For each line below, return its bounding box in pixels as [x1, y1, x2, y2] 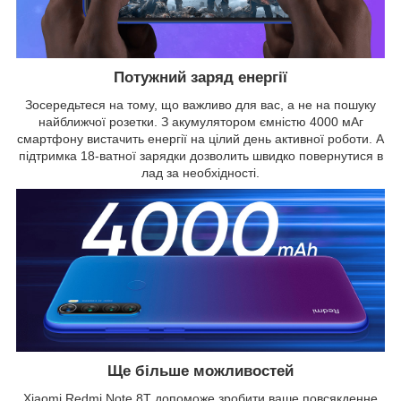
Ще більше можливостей [107, 363, 294, 380]
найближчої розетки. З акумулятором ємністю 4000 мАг [38, 114, 363, 129]
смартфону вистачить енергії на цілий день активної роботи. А [17, 131, 384, 146]
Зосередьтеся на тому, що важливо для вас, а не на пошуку [25, 97, 376, 112]
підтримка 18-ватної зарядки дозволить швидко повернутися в [18, 148, 383, 163]
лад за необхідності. [141, 165, 260, 180]
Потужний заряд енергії [114, 68, 287, 86]
